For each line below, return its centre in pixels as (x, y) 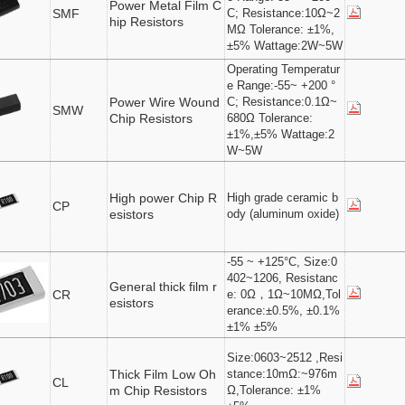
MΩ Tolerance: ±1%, (281, 30)
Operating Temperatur (284, 70)
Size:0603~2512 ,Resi (285, 358)
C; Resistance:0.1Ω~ (283, 102)
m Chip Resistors (159, 391)
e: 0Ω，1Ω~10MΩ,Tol (284, 295)
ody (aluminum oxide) (283, 214)
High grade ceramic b (283, 198)
